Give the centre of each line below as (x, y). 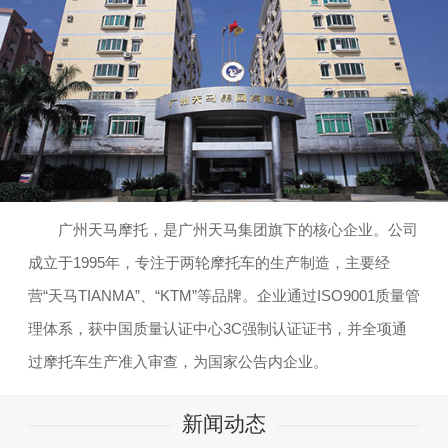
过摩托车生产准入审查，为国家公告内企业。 (178, 361)
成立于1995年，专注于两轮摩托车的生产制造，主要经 (209, 262)
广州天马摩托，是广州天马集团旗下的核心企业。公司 (223, 229)
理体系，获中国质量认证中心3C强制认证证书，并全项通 (217, 328)
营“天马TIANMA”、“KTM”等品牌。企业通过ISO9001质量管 (224, 295)
